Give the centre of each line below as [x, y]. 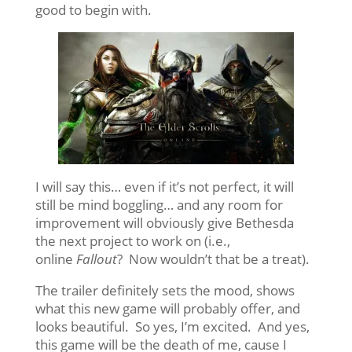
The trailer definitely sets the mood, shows [165, 290]
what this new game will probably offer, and [167, 308]
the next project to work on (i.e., [132, 240]
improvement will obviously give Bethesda [164, 222]
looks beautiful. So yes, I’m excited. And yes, [172, 326]
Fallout [96, 258]
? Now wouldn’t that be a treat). [213, 258]
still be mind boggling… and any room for [159, 204]
